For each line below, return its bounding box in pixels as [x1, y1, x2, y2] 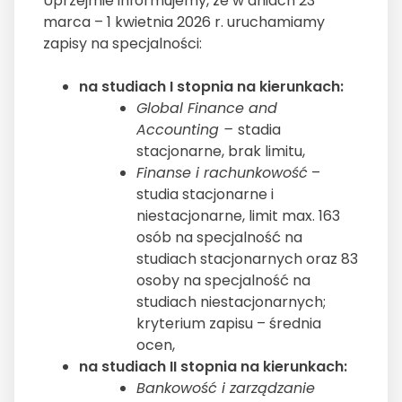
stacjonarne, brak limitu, [136, 141, 309, 162]
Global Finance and [136, 98, 277, 119]
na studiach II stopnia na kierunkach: [79, 356, 347, 378]
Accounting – [136, 119, 238, 141]
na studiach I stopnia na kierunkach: [79, 76, 347, 98]
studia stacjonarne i [136, 184, 274, 205]
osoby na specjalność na [136, 270, 310, 292]
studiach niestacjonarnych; [136, 292, 326, 313]
